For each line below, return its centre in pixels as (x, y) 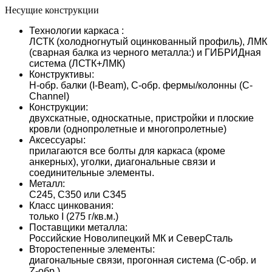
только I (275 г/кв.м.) (74, 216)
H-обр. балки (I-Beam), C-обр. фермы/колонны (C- (141, 85)
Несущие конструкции (52, 10)
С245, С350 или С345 (78, 194)
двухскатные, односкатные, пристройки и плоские (141, 118)
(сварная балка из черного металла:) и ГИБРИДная (145, 52)
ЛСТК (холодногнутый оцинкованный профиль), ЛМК (148, 41)
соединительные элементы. (92, 172)
